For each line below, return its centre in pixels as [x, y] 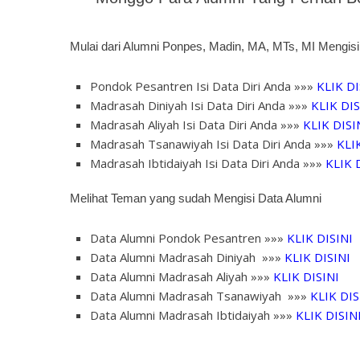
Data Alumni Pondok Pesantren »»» [188, 238]
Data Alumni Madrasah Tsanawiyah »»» [200, 296]
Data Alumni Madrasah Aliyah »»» [182, 276]
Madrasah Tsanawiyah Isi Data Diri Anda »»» [212, 144]
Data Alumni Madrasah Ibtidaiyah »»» [193, 315]
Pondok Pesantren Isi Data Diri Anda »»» [202, 86]
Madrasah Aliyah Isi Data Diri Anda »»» [195, 125]
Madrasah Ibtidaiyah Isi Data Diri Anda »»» [208, 163]
